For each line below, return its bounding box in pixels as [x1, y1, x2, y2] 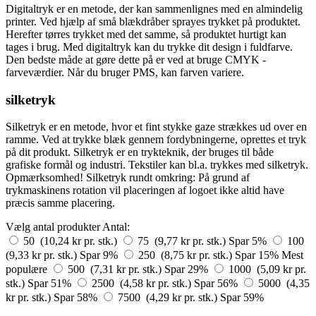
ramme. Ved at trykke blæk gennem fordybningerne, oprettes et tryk [6, 133, 306, 146]
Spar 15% [235, 249, 281, 262]
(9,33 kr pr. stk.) [6, 249, 80, 262]
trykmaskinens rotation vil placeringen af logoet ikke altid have [6, 184, 284, 197]
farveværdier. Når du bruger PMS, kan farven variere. [6, 66, 244, 78]
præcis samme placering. [6, 197, 115, 209]
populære [6, 263, 47, 276]
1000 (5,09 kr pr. [229, 263, 306, 276]
